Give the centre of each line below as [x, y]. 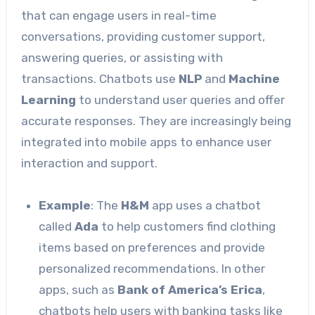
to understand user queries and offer [180, 100]
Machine [254, 79]
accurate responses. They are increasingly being [156, 121]
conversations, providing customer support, [143, 37]
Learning [48, 100]
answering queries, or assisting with [122, 58]
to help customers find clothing [187, 227]
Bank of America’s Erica [190, 290]
